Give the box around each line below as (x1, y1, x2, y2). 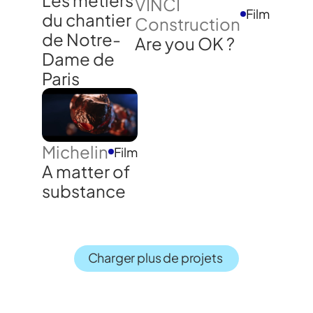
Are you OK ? (135, 32, 235, 54)
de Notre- (42, 29, 121, 50)
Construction (135, 13, 240, 34)
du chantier (42, 9, 131, 31)
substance (42, 180, 126, 202)
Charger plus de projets (87, 249, 223, 266)
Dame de (42, 48, 115, 70)
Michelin (42, 141, 108, 163)
